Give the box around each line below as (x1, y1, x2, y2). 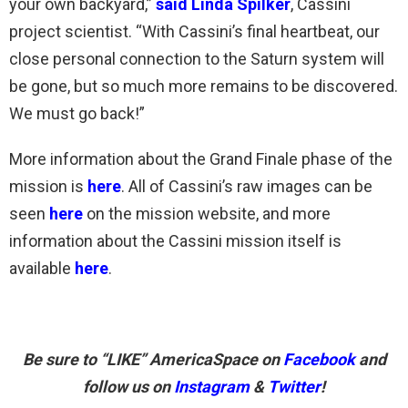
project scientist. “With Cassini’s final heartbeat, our (9, 22, 380, 41)
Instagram (174, 377, 250, 396)
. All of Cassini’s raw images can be (121, 177, 372, 196)
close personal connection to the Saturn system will (9, 49, 384, 68)
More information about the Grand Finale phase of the (9, 149, 393, 168)
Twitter (268, 377, 321, 396)
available (9, 259, 75, 278)
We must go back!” (9, 104, 145, 123)
